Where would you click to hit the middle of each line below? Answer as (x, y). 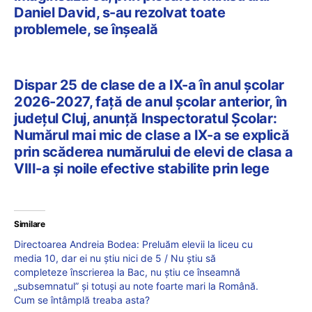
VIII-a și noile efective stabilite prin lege (142, 169)
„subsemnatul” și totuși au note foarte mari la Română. (136, 286)
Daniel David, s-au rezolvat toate (120, 13)
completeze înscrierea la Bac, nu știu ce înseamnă (127, 272)
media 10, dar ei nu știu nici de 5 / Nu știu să (115, 258)
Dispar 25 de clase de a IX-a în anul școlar (149, 85)
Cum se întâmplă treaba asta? (82, 300)
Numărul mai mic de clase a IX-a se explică (152, 135)
